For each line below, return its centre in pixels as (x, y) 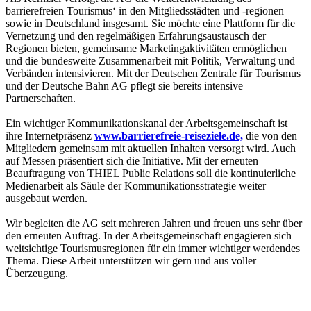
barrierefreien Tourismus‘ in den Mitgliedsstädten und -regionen (145, 10)
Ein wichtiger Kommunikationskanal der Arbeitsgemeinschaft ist (146, 123)
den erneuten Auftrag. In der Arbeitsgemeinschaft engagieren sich (149, 235)
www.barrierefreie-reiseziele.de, (169, 135)
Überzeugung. (38, 273)
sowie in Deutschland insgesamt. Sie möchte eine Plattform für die (150, 23)
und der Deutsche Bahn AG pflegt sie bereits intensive (124, 85)
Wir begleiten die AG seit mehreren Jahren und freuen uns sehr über (154, 223)
